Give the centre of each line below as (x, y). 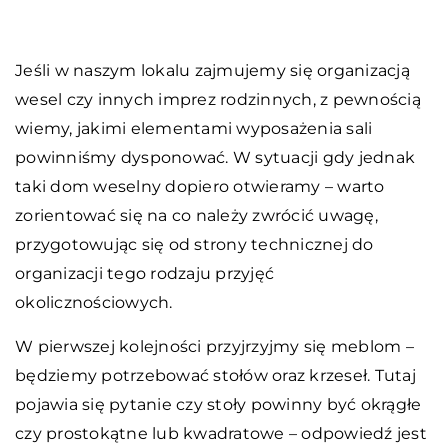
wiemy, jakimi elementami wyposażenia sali (194, 129)
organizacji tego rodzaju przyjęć (144, 274)
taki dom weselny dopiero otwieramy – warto (200, 187)
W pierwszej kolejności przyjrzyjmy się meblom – (214, 347)
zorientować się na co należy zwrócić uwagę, (196, 216)
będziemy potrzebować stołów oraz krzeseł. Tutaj (215, 376)
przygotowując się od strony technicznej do (194, 245)
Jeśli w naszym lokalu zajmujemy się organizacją (212, 71)
